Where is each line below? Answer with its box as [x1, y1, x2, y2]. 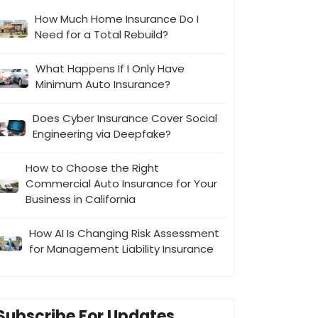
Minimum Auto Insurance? [35, 77, 171, 92]
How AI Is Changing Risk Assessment [28, 226, 219, 241]
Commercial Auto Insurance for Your [25, 176, 217, 192]
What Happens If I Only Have [35, 61, 185, 77]
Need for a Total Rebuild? [34, 27, 168, 43]
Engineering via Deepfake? [32, 126, 171, 142]
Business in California [25, 192, 136, 207]
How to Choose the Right [25, 160, 159, 176]
